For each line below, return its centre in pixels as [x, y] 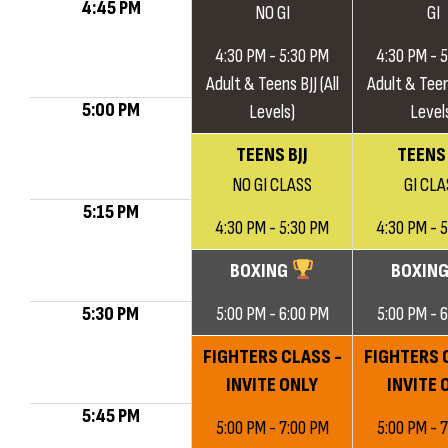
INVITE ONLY [272, 385]
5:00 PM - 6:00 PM [272, 314]
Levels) [272, 112]
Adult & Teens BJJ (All [272, 84]
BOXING [261, 271]
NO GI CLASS [272, 185]
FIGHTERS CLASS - [272, 357]
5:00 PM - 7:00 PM [272, 428]
